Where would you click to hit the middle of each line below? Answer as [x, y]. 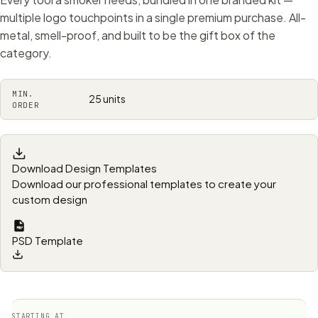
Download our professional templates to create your [144, 183]
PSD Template [48, 240]
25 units [107, 99]
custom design [50, 199]
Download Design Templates [84, 168]
